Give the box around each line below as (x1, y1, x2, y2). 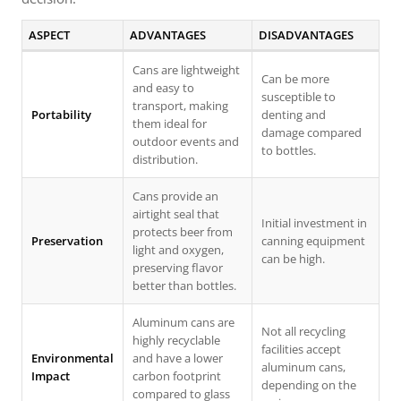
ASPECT (28, 27, 70, 43)
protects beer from (132, 224, 233, 240)
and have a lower (132, 350, 223, 366)
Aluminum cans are (132, 314, 235, 330)
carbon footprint (132, 368, 221, 384)
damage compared (261, 124, 362, 141)
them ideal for (132, 115, 207, 132)
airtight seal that (132, 206, 219, 222)
